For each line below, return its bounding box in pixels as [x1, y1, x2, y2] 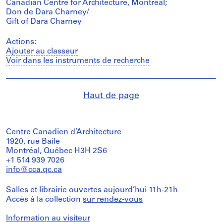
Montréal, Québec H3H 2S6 [6, 147, 107, 155]
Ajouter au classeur [6, 48, 78, 55]
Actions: [6, 38, 36, 46]
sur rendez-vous [83, 196, 143, 204]
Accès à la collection [6, 196, 83, 204]
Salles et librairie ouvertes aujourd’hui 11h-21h [6, 186, 178, 194]
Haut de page [83, 91, 139, 101]
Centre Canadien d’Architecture [6, 128, 121, 136]
